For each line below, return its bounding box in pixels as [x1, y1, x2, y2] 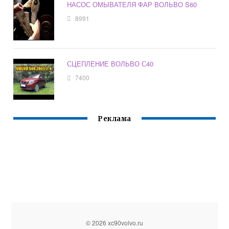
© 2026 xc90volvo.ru [86, 218, 143, 227]
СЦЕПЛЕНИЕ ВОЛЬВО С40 [67, 59, 154, 69]
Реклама [98, 114, 131, 124]
